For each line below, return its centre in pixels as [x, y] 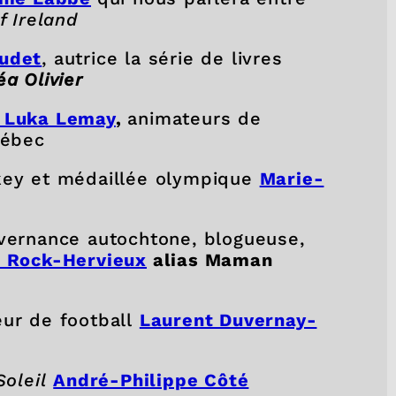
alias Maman [210, 259]
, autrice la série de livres [162, 58]
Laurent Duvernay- [228, 320]
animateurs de [194, 118]
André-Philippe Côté [151, 380]
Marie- [292, 178]
